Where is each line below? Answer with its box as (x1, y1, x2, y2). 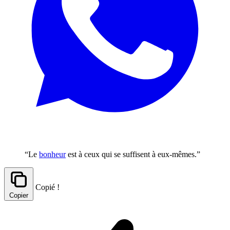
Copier (9, 191, 28, 199)
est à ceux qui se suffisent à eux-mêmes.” (66, 149, 200, 159)
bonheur (39, 149, 66, 159)
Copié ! (35, 182, 60, 191)
